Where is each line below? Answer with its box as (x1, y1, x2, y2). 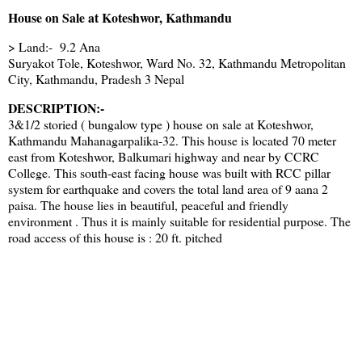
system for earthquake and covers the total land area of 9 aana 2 (8, 179, 328, 197)
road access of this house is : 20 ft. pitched (8, 228, 222, 246)
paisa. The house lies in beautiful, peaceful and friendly (8, 196, 288, 213)
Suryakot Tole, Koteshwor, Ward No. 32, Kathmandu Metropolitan (8, 53, 346, 71)
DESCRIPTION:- (8, 98, 104, 117)
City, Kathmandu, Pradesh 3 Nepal (8, 69, 184, 87)
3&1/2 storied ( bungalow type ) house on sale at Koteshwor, (8, 115, 314, 133)
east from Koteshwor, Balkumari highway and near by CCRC (8, 147, 319, 165)
